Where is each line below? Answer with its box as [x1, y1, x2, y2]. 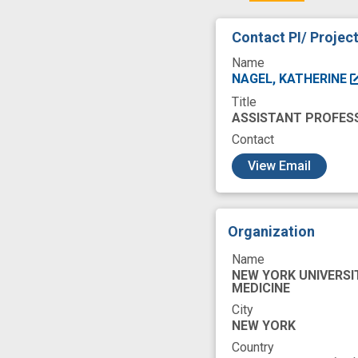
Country [232, 340, 274, 356]
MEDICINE [232, 280, 290, 296]
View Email [248, 158, 311, 174]
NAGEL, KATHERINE [232, 71, 350, 87]
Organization [228, 223, 315, 241]
